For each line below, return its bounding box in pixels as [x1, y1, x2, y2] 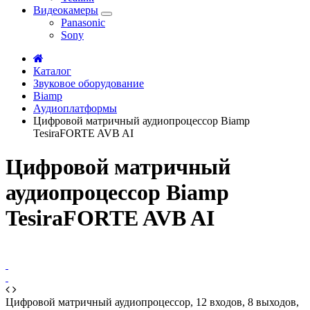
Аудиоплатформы [33, 102, 117, 114]
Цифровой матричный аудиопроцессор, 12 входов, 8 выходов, [6, 295, 299, 308]
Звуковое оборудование [33, 77, 144, 89]
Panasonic [61, 16, 105, 28]
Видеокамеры [33, 3, 98, 16]
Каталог [33, 64, 71, 77]
